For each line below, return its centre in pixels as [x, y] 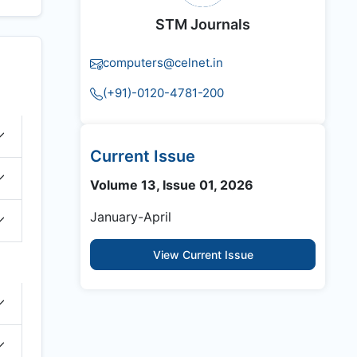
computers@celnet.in [163, 63]
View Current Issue [203, 255]
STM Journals [203, 25]
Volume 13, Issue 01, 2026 [172, 185]
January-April [131, 217]
